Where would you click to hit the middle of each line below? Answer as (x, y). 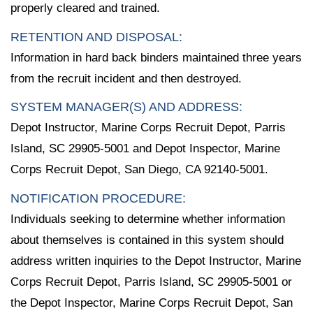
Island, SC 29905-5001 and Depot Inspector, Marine (145, 149)
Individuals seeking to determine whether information (148, 219)
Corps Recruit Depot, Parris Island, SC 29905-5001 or (151, 282)
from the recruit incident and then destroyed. (126, 78)
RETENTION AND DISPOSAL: (96, 37)
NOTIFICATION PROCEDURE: (98, 199)
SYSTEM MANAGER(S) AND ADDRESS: (126, 107)
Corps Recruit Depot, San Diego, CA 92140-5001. (139, 170)
